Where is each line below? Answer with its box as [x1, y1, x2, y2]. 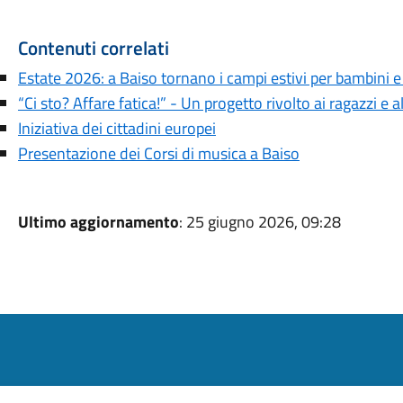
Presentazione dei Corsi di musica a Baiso [17, 141, 300, 166]
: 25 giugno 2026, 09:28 [178, 210, 341, 234]
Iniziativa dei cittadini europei [17, 116, 216, 140]
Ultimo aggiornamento [17, 210, 179, 234]
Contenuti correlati [17, 33, 169, 62]
